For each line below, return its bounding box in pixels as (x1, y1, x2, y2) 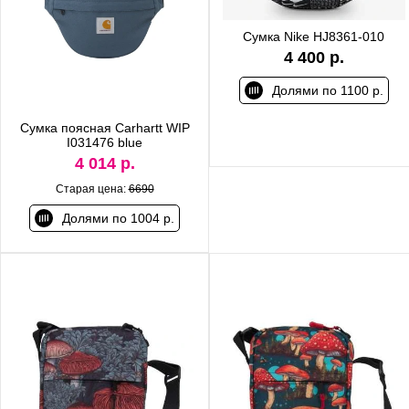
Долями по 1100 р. (271, 82, 383, 98)
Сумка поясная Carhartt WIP (19, 120, 190, 135)
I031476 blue (67, 134, 142, 150)
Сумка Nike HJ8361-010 (243, 28, 384, 44)
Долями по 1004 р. (62, 210, 174, 225)
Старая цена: (55, 182, 129, 195)
